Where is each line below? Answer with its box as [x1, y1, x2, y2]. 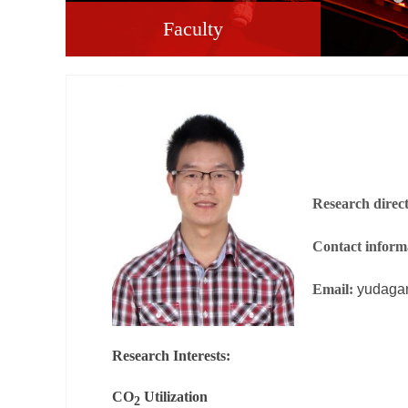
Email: [312, 281, 357, 297]
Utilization [140, 388, 208, 404]
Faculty [163, 17, 223, 40]
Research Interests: [112, 347, 230, 363]
